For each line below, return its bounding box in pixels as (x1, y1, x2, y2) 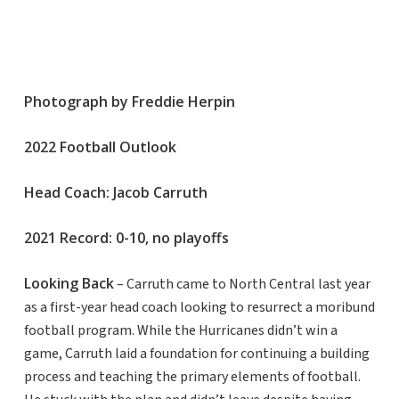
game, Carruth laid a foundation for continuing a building (23, 344, 370, 364)
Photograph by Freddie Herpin (23, 92, 235, 112)
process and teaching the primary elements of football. (23, 367, 361, 387)
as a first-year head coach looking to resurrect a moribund (23, 297, 375, 318)
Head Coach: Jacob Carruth (23, 183, 208, 203)
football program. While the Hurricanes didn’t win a (23, 321, 338, 341)
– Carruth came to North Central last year (113, 274, 370, 295)
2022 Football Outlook (23, 137, 176, 158)
